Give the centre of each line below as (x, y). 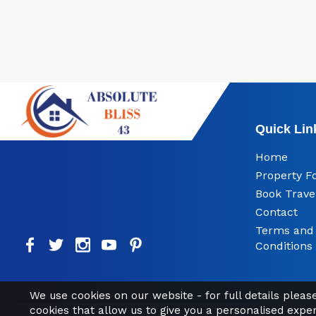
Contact (276, 212)
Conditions (284, 245)
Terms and (284, 230)
